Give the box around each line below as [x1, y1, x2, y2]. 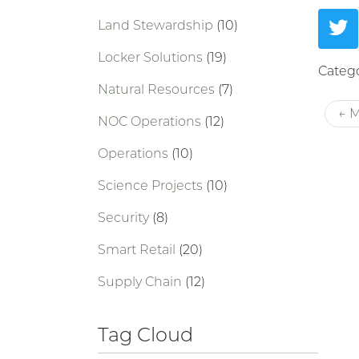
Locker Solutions [98, 50, 206, 65]
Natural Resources [98, 82, 218, 97]
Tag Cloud [98, 323, 193, 346]
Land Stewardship [98, 18, 216, 33]
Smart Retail [98, 242, 179, 257]
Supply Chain [98, 274, 185, 289]
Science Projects [98, 178, 206, 193]
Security [98, 210, 152, 225]
